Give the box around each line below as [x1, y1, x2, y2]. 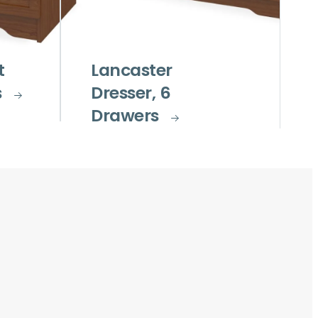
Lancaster [91, 63, 172, 81]
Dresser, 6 [91, 86, 171, 104]
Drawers [91, 109, 159, 126]
